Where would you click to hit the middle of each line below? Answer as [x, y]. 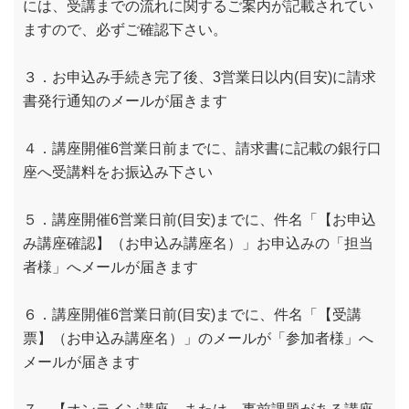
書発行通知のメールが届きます [125, 100]
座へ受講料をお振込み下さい [118, 171]
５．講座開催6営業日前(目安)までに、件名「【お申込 [199, 219]
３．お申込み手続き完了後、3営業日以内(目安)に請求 [199, 76]
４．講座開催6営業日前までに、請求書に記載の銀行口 [202, 147]
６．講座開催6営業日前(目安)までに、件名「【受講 [192, 314]
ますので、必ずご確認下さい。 [125, 29]
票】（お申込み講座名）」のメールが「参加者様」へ [198, 337]
